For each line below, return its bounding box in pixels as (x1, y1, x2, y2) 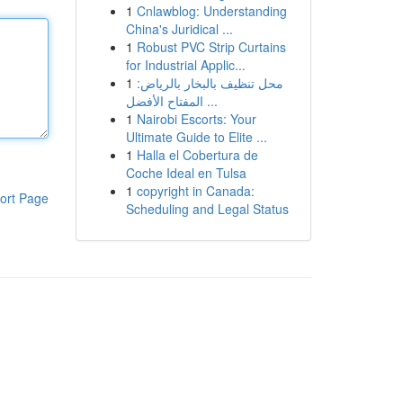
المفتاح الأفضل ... (202, 92, 218, 110)
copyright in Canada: (136, 182, 255, 200)
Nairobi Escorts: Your (136, 110, 256, 128)
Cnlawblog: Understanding (136, 2, 287, 20)
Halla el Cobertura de (136, 146, 258, 164)
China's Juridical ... (125, 20, 233, 38)
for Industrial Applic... (125, 56, 246, 74)
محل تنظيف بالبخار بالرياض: (136, 74, 283, 92)
